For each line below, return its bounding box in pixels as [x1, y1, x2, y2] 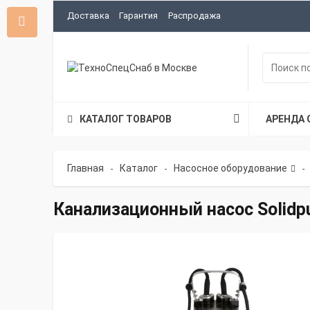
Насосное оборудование [174, 163, 287, 174]
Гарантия [119, 10, 158, 21]
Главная [67, 163, 104, 174]
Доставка [67, 10, 109, 21]
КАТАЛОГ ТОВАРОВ [80, 113, 172, 125]
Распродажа [167, 10, 221, 21]
